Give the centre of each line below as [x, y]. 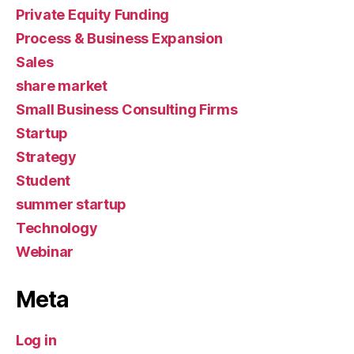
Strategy [46, 157]
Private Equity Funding [93, 15]
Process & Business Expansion [119, 38]
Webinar [45, 252]
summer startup [72, 204]
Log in [36, 340]
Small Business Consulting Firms [127, 109]
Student [43, 181]
